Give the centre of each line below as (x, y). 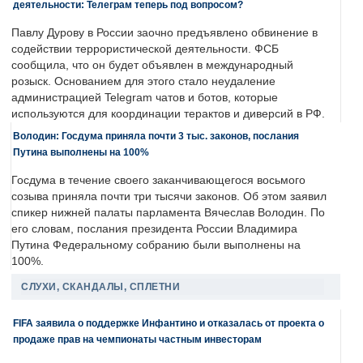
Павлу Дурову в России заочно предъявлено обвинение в (164, 33)
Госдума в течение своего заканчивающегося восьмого (158, 181)
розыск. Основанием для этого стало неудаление (143, 82)
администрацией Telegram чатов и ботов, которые (145, 98)
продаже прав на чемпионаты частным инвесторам (137, 340)
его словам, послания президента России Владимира (154, 229)
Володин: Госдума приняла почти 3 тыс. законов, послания (156, 136)
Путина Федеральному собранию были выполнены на (156, 246)
